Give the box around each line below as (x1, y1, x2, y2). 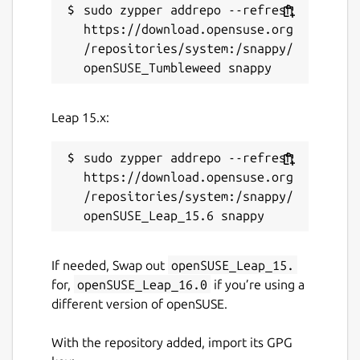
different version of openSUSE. (51, 296, 227, 311)
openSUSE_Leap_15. (171, 257, 294, 272)
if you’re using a (211, 276, 305, 292)
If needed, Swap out (51, 257, 168, 272)
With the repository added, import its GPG (51, 334, 292, 350)
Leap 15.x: (51, 109, 109, 125)
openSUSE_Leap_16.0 (77, 276, 207, 292)
